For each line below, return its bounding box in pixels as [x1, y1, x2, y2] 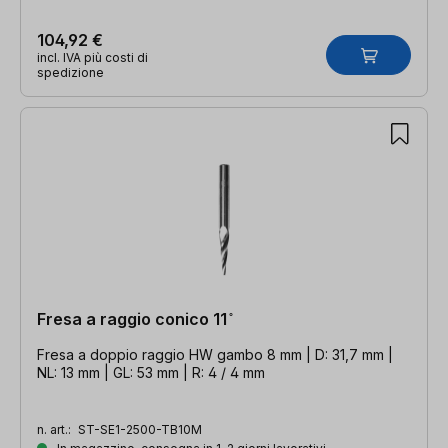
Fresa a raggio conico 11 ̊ [37, 308, 231, 329]
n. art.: [37, 421, 74, 437]
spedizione [37, 64, 104, 80]
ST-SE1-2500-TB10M [78, 421, 202, 437]
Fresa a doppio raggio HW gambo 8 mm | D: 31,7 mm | [37, 345, 393, 363]
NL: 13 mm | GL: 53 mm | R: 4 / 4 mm [37, 363, 265, 381]
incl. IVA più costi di [37, 49, 148, 65]
